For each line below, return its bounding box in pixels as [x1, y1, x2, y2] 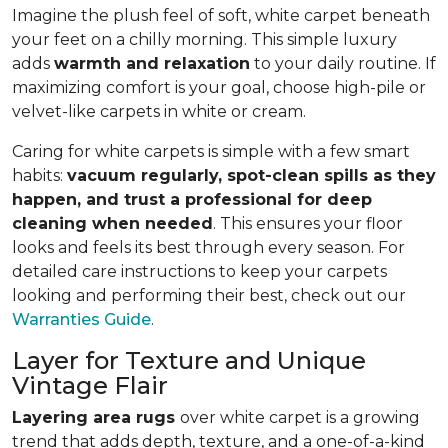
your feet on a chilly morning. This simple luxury [12, 30, 397, 50]
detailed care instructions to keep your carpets [12, 262, 387, 282]
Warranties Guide [12, 310, 151, 330]
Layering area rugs [12, 408, 180, 428]
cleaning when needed [12, 214, 213, 234]
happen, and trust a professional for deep [12, 190, 372, 210]
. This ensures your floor [213, 214, 403, 234]
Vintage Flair [12, 371, 168, 401]
